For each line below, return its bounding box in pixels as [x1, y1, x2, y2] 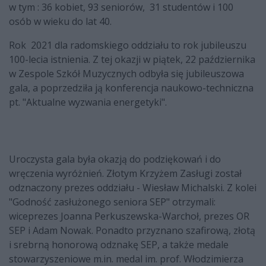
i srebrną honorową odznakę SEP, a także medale [9, 238, 229, 252]
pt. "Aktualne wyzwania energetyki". [9, 96, 169, 109]
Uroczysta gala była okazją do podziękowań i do [9, 153, 221, 166]
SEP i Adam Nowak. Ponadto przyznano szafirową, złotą [9, 224, 255, 237]
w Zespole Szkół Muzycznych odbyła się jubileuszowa [9, 67, 244, 81]
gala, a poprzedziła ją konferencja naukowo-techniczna [9, 81, 254, 95]
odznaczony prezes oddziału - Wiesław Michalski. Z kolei [9, 181, 256, 195]
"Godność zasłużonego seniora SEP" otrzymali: [9, 195, 216, 209]
